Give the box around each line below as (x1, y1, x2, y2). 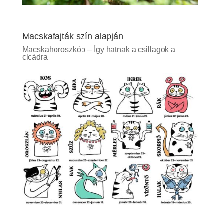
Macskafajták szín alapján (22, 31, 123, 41)
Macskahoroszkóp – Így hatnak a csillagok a (22, 45, 175, 54)
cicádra (22, 53, 48, 61)
